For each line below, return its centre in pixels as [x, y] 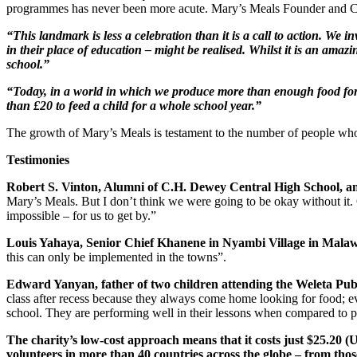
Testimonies [38, 159]
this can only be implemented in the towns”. [116, 257]
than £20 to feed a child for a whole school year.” [134, 105]
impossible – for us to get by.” [81, 215]
